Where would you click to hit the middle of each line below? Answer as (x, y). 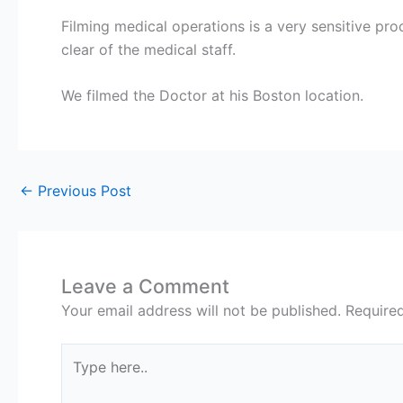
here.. (79, 378)
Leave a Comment (145, 287)
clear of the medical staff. (148, 49)
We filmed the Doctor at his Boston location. (212, 96)
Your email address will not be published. (201, 311)
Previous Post (82, 191)
